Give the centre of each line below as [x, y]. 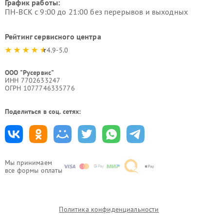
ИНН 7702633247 [33, 81]
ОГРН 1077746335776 [40, 88]
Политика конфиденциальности [109, 209]
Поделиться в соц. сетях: [43, 112]
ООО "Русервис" [30, 73]
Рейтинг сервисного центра [53, 37]
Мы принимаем [28, 163]
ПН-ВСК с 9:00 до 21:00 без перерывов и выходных [97, 12]
